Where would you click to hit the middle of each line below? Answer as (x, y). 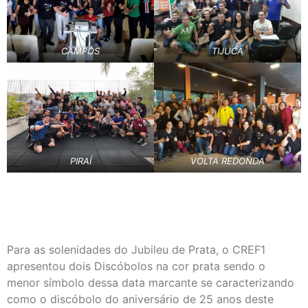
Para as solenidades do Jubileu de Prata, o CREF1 (136, 250)
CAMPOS (80, 51)
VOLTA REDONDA (228, 161)
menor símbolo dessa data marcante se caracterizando (151, 283)
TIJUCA (228, 51)
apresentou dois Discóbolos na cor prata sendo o (136, 266)
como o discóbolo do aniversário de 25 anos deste (140, 299)
